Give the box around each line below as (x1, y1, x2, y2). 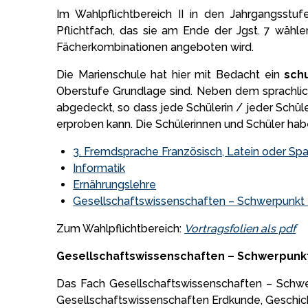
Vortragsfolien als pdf (184, 221, 296, 235)
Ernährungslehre (73, 177, 157, 191)
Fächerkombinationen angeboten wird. (56, 40, 254, 54)
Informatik (73, 161, 126, 175)
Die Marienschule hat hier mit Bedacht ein (56, 67, 285, 81)
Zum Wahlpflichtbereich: (56, 221, 185, 235)
